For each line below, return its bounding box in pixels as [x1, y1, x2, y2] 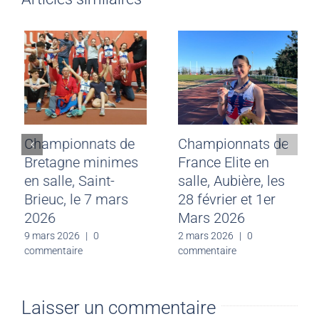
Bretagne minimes [175, 153, 289, 171]
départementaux [21, 153, 123, 171]
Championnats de [175, 135, 286, 152]
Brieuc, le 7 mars [175, 190, 279, 208]
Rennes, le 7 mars [21, 190, 132, 208]
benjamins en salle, [21, 172, 141, 189]
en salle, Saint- [175, 172, 266, 189]
